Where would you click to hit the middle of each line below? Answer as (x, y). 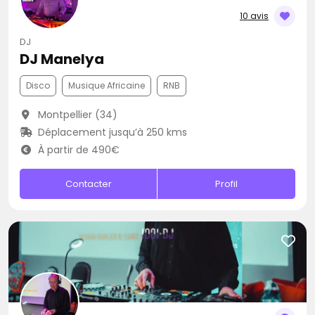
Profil (227, 184)
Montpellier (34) (76, 115)
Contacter (88, 184)
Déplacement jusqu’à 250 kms (111, 132)
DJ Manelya (62, 59)
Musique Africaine (107, 85)
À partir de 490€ (77, 150)
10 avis (254, 16)
